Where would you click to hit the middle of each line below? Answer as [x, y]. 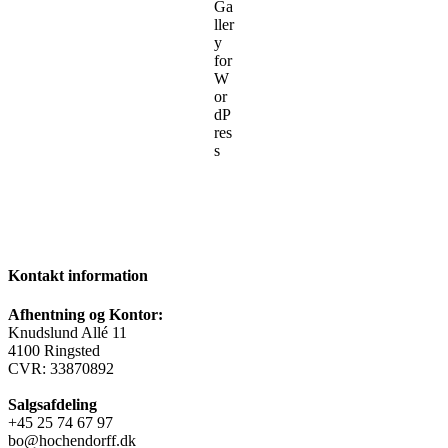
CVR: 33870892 [61, 368]
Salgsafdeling [52, 404]
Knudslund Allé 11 [67, 332]
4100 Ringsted [54, 350]
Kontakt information [78, 275]
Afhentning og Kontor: [85, 314]
